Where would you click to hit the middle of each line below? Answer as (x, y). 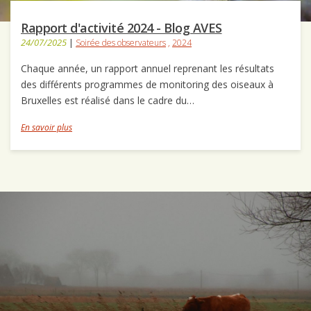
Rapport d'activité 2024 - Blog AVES (121, 28)
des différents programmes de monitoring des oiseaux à (147, 85)
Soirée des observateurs (121, 43)
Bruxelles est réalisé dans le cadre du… (108, 101)
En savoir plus (47, 128)
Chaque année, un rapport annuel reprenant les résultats (148, 69)
